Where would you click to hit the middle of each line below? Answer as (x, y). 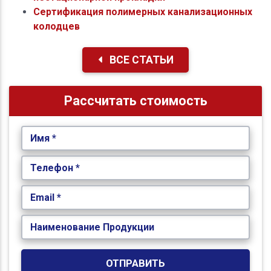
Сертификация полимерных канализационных (143, 11)
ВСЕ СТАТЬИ (140, 60)
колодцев (57, 26)
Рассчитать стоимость (135, 100)
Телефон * (55, 168)
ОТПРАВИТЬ (135, 263)
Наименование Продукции (92, 227)
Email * (45, 197)
